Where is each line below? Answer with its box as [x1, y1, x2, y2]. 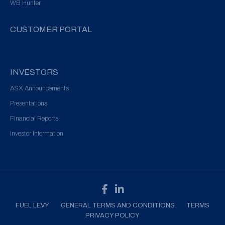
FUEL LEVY [16, 202, 49, 209]
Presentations [10, 100, 47, 107]
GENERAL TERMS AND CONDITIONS [61, 202, 175, 209]
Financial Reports [10, 115, 58, 123]
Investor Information [10, 130, 63, 138]
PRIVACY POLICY [85, 212, 140, 219]
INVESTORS [10, 68, 58, 77]
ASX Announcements [10, 85, 69, 92]
